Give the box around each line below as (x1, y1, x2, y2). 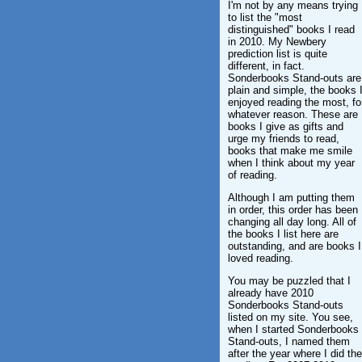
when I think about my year (228, 157, 355, 169)
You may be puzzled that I (228, 275, 351, 287)
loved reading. (228, 252, 293, 264)
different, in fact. (228, 60, 305, 72)
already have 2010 (228, 287, 314, 299)
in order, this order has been (228, 204, 358, 216)
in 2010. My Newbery (228, 36, 326, 48)
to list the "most (228, 11, 302, 23)
